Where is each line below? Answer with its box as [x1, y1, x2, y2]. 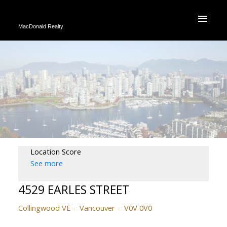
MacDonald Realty [18, 23, 63, 29]
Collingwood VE [18, 202, 70, 213]
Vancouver [79, 202, 115, 213]
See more [30, 158, 63, 168]
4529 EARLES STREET [18, 181, 129, 198]
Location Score [30, 146, 81, 157]
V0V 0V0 [124, 202, 152, 213]
